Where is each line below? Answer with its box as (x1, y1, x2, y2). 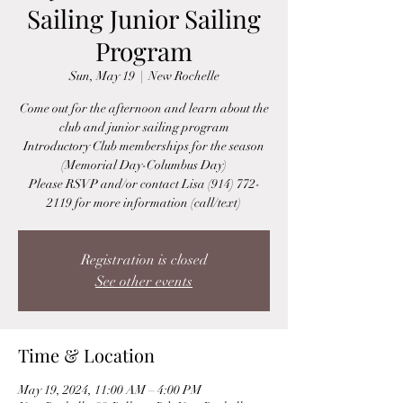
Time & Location (18, 343, 155, 367)
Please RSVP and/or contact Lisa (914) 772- (28, 176, 260, 192)
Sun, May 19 (68, 68, 135, 84)
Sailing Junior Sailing (27, 2, 261, 35)
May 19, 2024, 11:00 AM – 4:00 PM (18, 382, 201, 398)
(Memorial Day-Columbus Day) (61, 157, 227, 173)
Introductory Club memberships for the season (23, 139, 264, 154)
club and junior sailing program (58, 120, 229, 135)
